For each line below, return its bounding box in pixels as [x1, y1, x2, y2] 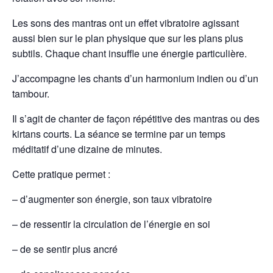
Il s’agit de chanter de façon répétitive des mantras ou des [12, 111, 260, 126]
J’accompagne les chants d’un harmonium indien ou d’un [12, 71, 258, 85]
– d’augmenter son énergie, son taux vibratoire [12, 191, 212, 206]
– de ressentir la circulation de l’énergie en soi [12, 216, 210, 231]
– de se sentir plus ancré [12, 241, 118, 256]
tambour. [12, 86, 49, 101]
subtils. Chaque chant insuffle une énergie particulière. [12, 46, 247, 60]
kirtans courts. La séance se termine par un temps [12, 126, 225, 141]
